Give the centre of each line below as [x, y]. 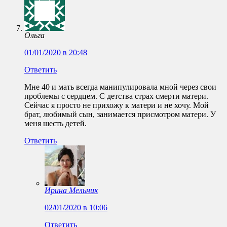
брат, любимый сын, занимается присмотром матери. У [120, 115]
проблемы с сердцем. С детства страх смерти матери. [116, 96]
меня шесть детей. [55, 124]
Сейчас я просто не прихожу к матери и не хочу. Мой [117, 105]
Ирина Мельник [71, 191]
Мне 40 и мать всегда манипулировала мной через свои [120, 87]
